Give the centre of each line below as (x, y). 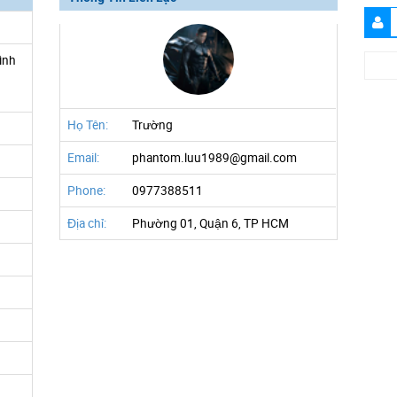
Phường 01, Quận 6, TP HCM (211, 223)
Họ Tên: (88, 125)
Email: (84, 158)
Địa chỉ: (87, 223)
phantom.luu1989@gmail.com (215, 158)
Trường (153, 125)
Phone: (87, 191)
